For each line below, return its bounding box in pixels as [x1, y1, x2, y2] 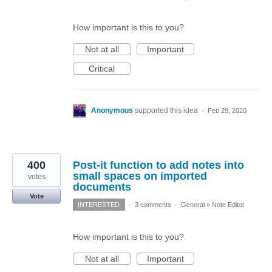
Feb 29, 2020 [208, 106, 246, 114]
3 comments [134, 200, 171, 208]
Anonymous [91, 106, 133, 115]
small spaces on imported [73, 169, 207, 182]
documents [73, 180, 131, 193]
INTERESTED [78, 200, 120, 208]
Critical [89, 63, 115, 73]
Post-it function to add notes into [73, 158, 244, 171]
